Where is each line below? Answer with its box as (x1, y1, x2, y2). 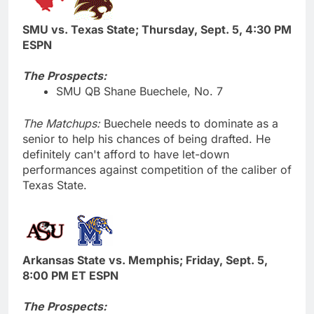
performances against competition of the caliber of (22, 162, 292, 177)
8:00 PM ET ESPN (22, 268, 118, 282)
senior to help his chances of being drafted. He (22, 131, 271, 146)
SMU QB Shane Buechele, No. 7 (56, 83, 223, 98)
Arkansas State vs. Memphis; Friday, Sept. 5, (22, 252, 268, 267)
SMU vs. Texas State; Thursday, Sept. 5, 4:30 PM (22, 22, 292, 36)
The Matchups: (22, 116, 100, 130)
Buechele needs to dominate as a (100, 116, 278, 130)
